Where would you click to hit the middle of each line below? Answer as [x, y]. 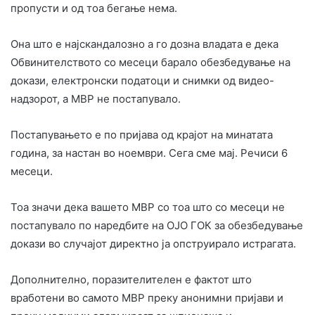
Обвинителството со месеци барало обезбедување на [150, 62]
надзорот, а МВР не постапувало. [96, 98]
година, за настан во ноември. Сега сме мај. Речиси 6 [149, 153]
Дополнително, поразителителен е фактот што [131, 279]
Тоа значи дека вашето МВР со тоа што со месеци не [148, 207]
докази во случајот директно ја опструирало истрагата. [153, 243]
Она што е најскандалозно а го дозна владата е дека [144, 44]
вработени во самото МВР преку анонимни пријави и [147, 297]
